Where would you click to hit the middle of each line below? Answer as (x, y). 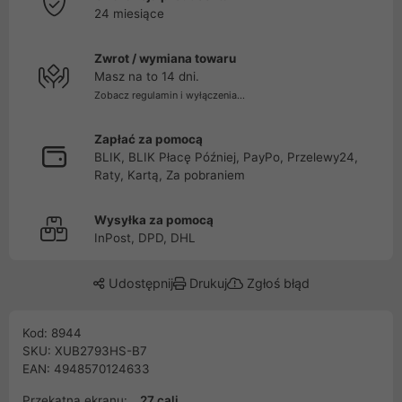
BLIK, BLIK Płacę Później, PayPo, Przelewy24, (226, 157)
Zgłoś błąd (276, 283)
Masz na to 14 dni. (147, 76)
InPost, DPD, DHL (145, 238)
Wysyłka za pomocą (154, 220)
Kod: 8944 (52, 333)
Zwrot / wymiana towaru (165, 58)
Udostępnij (139, 283)
